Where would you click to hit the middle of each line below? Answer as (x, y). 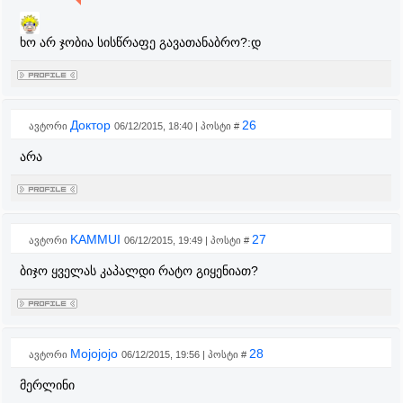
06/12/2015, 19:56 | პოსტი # (185, 354)
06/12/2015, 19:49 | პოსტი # (188, 240)
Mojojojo (96, 354)
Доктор (92, 125)
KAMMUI (97, 239)
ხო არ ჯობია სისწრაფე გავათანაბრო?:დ (140, 42)
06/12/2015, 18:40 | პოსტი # (178, 126)
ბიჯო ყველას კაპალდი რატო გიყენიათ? (139, 271)
